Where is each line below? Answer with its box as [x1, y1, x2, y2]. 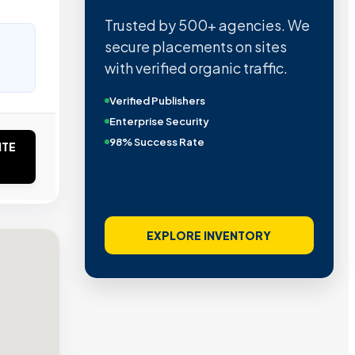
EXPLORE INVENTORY [147, 228, 272, 242]
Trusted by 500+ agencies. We [104, 16, 310, 35]
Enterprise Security [109, 115, 209, 128]
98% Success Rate [109, 136, 204, 149]
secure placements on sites [104, 37, 287, 56]
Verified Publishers [109, 94, 205, 108]
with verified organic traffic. [104, 59, 288, 78]
